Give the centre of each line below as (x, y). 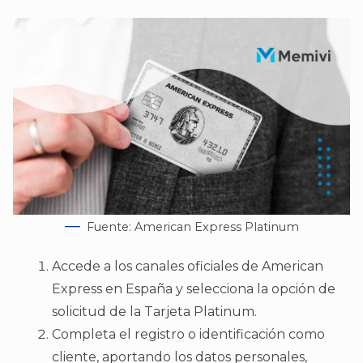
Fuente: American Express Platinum (192, 226)
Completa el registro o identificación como (188, 334)
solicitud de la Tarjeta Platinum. (154, 311)
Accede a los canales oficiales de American (188, 266)
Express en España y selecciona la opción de (194, 288)
